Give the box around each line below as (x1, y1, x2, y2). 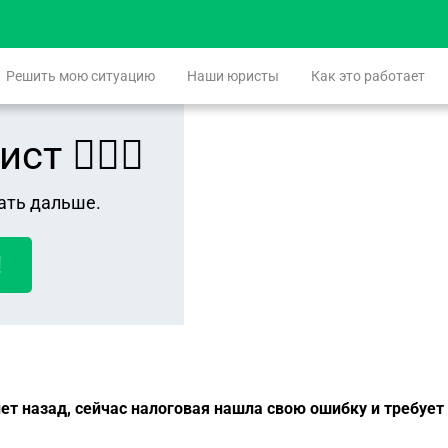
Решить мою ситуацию (6, 68, 155, 84)
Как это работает (311, 68, 425, 84)
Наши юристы (187, 68, 279, 84)
